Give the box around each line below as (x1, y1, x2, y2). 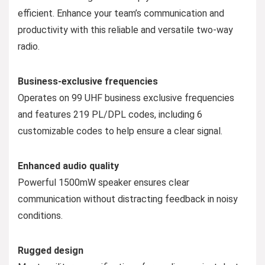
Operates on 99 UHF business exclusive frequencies (18, 92, 234, 104)
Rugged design (18, 244, 83, 256)
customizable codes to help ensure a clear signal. (18, 125, 222, 137)
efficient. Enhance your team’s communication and (18, 7, 224, 19)
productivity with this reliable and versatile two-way (18, 24, 233, 35)
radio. (18, 40, 40, 52)
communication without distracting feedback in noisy (18, 193, 238, 205)
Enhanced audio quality (18, 160, 119, 172)
